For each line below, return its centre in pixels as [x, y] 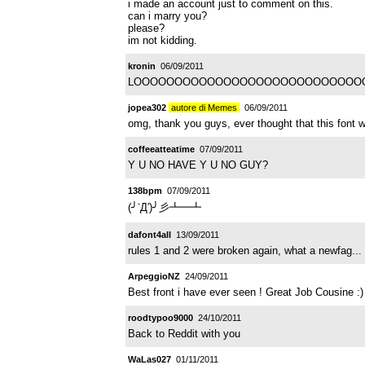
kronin [142, 66]
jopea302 [147, 107]
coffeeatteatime [161, 149]
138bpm [145, 190]
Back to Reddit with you [184, 333]
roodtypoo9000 [161, 317]
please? [146, 28]
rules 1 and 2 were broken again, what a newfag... [245, 250]
